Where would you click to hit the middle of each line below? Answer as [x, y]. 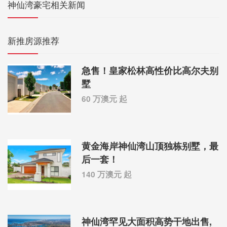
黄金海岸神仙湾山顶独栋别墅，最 [150, 146]
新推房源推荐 [33, 40]
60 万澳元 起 [105, 99]
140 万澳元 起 [107, 174]
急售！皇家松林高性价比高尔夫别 [150, 70]
